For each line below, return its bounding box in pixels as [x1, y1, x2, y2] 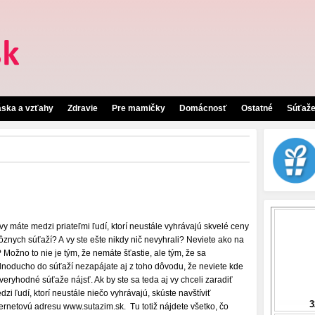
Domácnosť [179, 103, 227, 113]
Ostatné [241, 103, 273, 113]
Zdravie [67, 103, 98, 113]
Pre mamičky [112, 103, 165, 113]
